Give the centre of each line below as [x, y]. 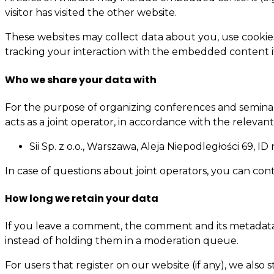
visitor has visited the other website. [91, 13]
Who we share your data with [81, 80]
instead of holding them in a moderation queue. [122, 241]
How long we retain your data [82, 199]
